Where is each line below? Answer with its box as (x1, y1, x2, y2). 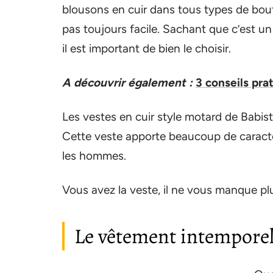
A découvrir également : (62, 75, 193, 90)
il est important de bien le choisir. (62, 41, 231, 55)
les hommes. (62, 148, 126, 163)
